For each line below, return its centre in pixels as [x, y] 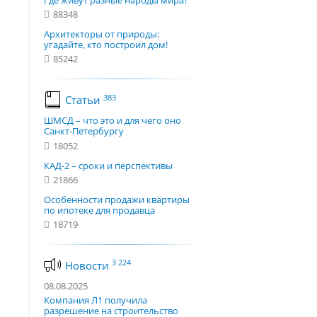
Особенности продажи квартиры [117, 199]
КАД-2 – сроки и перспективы [108, 165]
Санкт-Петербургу [84, 131]
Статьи [84, 100]
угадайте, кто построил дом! [106, 45]
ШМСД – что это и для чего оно [113, 121]
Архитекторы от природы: [102, 34]
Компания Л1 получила [96, 300]
